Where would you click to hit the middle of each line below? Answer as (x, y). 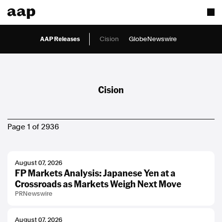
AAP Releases (60, 38)
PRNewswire (34, 194)
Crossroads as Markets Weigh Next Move (98, 184)
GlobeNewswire (153, 39)
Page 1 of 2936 (33, 127)
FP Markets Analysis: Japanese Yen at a (95, 173)
